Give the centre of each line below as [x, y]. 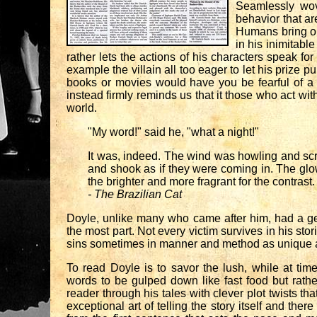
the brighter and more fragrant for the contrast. [201, 181]
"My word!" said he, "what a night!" [173, 132]
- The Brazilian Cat [135, 194]
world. [82, 108]
